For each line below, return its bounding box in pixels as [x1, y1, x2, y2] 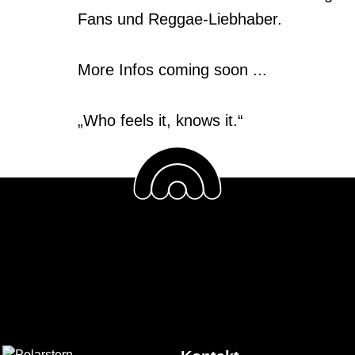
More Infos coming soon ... [77, 61, 267, 78]
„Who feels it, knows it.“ [77, 112, 243, 129]
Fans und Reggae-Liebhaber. [77, 10, 282, 28]
